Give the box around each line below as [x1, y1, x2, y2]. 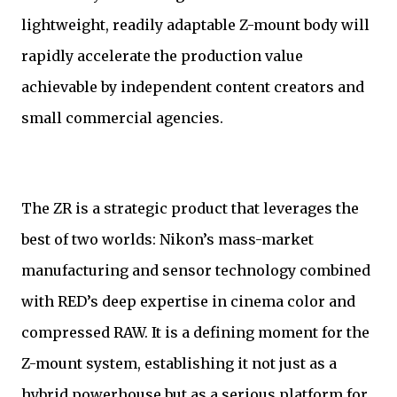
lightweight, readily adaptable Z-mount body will [21, 15, 370, 34]
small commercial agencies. [21, 108, 223, 127]
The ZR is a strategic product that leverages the [21, 198, 359, 217]
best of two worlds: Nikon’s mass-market [21, 230, 314, 248]
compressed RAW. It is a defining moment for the [21, 323, 370, 341]
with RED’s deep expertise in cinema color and [21, 292, 355, 310]
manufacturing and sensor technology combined [21, 261, 370, 279]
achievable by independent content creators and [21, 77, 364, 96]
